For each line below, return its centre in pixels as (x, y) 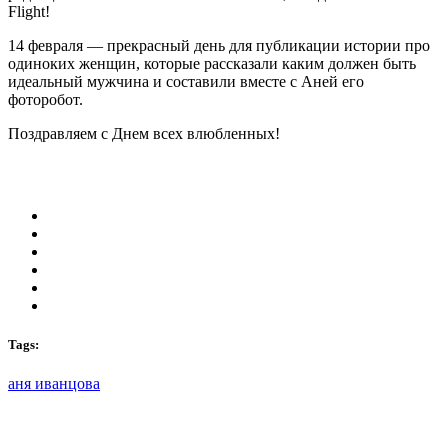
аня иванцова (54, 384)
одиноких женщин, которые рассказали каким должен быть (212, 63)
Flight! (29, 11)
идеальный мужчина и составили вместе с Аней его (186, 81)
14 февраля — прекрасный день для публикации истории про (219, 45)
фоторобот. (45, 99)
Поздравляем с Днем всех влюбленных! (144, 133)
